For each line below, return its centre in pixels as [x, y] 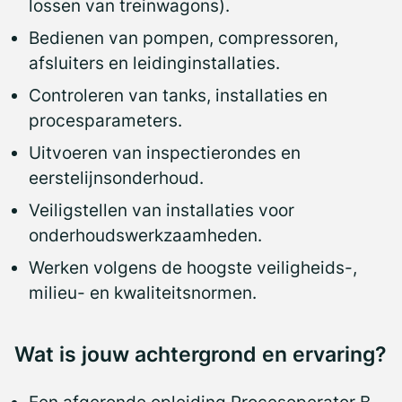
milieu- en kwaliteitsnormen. [143, 292]
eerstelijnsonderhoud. [116, 177]
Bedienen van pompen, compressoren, [184, 37]
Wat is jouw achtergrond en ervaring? [201, 354]
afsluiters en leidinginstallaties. [154, 62]
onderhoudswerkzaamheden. [145, 235]
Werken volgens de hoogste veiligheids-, [193, 267]
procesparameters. [105, 120]
